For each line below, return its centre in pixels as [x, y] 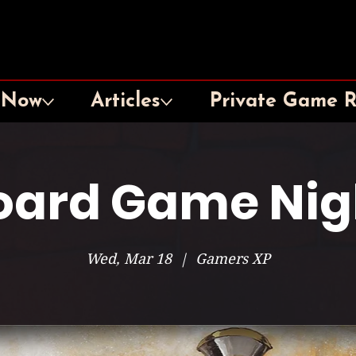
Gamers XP [232, 259]
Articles [126, 101]
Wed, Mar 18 [128, 259]
